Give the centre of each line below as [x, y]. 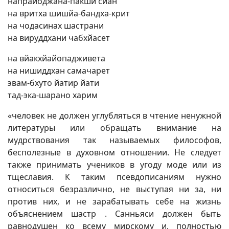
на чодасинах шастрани [56, 26]
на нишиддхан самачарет [59, 71]
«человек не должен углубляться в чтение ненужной [114, 116]
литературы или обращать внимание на [114, 128]
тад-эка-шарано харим [53, 95]
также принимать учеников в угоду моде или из [114, 165]
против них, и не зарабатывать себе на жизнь [114, 201]
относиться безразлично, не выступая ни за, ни [114, 189]
